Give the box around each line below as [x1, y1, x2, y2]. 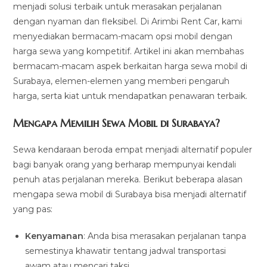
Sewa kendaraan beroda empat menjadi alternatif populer [13, 144, 253, 156]
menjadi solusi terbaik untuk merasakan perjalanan [13, 1, 222, 13]
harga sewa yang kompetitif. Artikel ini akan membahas [13, 46, 244, 57]
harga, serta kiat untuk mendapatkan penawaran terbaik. [13, 91, 248, 102]
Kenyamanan [25, 231, 84, 242]
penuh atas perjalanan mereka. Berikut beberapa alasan [13, 174, 243, 185]
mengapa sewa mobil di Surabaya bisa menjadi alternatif [13, 189, 247, 200]
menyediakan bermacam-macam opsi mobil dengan [13, 31, 233, 42]
